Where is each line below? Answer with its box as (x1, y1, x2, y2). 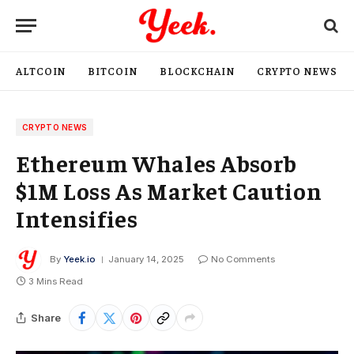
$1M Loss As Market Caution (16, 176, 322, 205)
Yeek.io (63, 254, 96, 265)
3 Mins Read (28, 276, 83, 287)
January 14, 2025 (108, 254, 184, 265)
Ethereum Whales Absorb (16, 149, 297, 177)
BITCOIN (88, 64, 137, 77)
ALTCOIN (16, 64, 66, 77)
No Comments (211, 254, 275, 265)
